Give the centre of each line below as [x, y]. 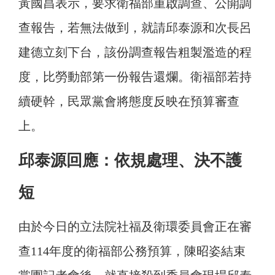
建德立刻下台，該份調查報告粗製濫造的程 [135, 52]
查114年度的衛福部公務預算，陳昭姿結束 [132, 251]
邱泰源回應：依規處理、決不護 [130, 161]
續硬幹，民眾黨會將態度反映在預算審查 [129, 102]
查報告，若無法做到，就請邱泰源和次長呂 [135, 28]
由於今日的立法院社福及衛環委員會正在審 [135, 227]
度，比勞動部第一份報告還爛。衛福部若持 [135, 77]
